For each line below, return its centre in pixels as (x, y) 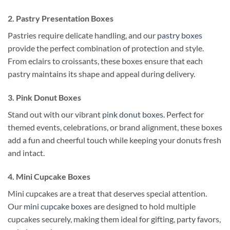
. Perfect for (184, 114)
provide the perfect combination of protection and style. (106, 48)
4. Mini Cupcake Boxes (49, 177)
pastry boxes (180, 35)
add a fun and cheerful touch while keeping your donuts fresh (114, 140)
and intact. (26, 153)
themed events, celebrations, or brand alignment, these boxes (115, 127)
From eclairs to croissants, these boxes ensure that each (105, 61)
